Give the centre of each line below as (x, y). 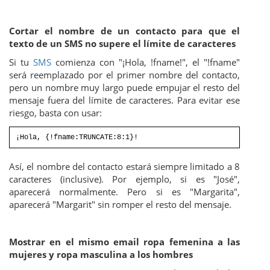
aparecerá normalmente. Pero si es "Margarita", (124, 192)
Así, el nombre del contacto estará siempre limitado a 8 (124, 167)
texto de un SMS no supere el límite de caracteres (122, 44)
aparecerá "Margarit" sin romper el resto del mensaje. (120, 205)
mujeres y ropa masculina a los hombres (101, 255)
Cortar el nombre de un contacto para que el (124, 31)
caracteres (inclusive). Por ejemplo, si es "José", (124, 179)
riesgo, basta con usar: (55, 113)
